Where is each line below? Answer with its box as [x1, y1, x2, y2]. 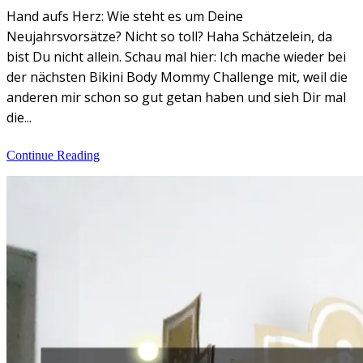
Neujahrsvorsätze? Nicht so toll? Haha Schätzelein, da [6, 27, 332, 45]
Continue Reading [6, 147, 100, 162]
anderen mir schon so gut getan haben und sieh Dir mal [6, 88, 346, 106]
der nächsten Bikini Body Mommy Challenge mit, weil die [6, 67, 348, 86]
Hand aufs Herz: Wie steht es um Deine [6, 6, 243, 25]
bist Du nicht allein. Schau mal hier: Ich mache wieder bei [6, 47, 346, 66]
